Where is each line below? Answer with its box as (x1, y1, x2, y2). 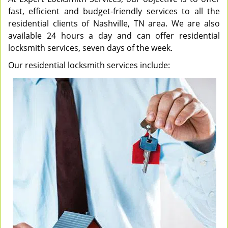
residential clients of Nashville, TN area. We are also (8, 18, 220, 29)
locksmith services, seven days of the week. (8, 42, 175, 53)
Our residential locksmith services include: (8, 60, 170, 71)
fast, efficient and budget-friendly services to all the (8, 6, 220, 17)
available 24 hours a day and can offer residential (8, 30, 220, 41)
